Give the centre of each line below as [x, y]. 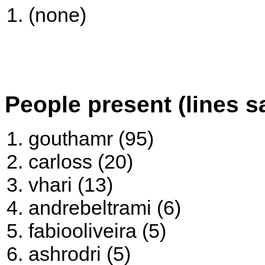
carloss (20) [81, 161]
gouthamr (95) [91, 138]
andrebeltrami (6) [105, 208]
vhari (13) [71, 185]
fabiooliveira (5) [97, 231]
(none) [57, 15]
